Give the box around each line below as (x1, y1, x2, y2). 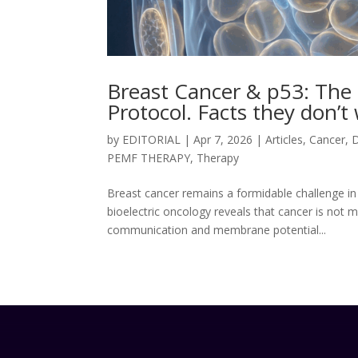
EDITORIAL (122, 131, 181, 147)
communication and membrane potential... (107, 221, 327, 237)
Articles (265, 131, 304, 147)
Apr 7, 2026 (193, 131, 253, 147)
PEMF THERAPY (107, 149, 191, 165)
